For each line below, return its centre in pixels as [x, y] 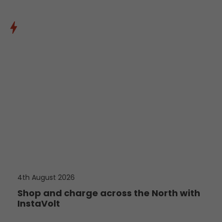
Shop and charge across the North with [109, 193]
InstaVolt [39, 203]
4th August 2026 [46, 177]
